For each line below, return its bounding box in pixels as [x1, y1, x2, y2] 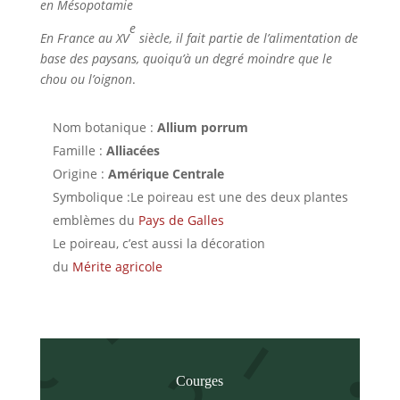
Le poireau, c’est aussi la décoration [52, 235, 265, 252]
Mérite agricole [71, 258, 162, 275]
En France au [39, 29, 116, 46]
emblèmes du [52, 212, 138, 229]
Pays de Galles [137, 212, 224, 229]
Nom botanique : [52, 119, 157, 136]
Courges [176, 373, 224, 388]
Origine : [52, 165, 108, 182]
